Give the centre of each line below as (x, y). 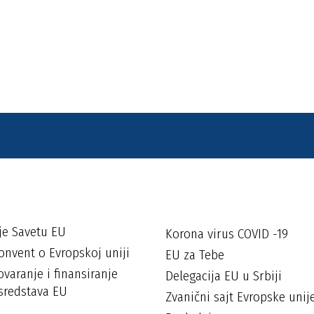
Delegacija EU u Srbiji (224, 276)
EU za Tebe (195, 255)
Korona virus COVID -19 (227, 234)
